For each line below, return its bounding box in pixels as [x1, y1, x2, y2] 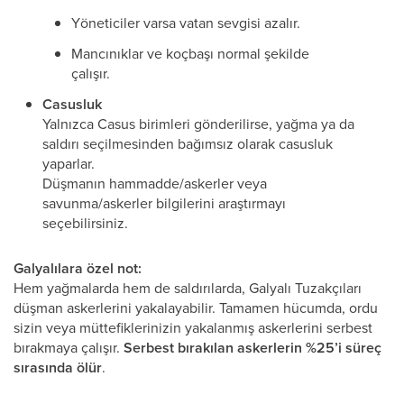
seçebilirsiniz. [42, 213, 128, 233]
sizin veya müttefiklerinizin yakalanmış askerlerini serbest [14, 317, 372, 337]
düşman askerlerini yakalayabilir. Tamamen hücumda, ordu [14, 298, 378, 317]
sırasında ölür [14, 357, 102, 378]
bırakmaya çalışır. [14, 337, 124, 357]
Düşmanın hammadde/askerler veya [42, 173, 267, 193]
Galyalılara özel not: [14, 258, 142, 279]
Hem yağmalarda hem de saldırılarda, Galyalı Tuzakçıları [14, 278, 362, 298]
